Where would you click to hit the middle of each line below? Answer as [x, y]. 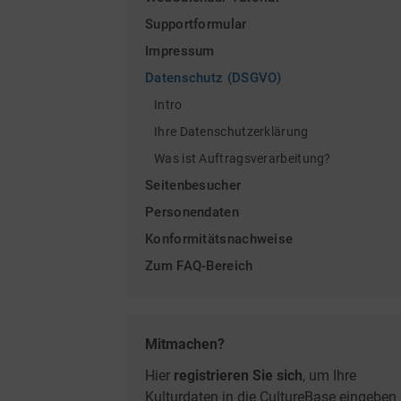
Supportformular [196, 24]
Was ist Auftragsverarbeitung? [243, 158]
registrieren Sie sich [238, 375]
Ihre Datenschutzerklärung [231, 132]
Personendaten [192, 212]
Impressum [180, 51]
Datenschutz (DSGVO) [213, 78]
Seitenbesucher [193, 185]
